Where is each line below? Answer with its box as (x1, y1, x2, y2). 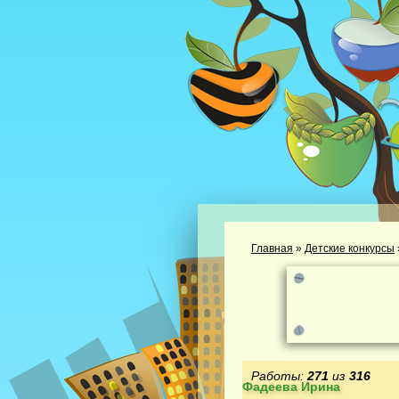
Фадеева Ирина (242, 379, 340, 394)
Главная (251, 242, 293, 255)
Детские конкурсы (305, 242, 395, 255)
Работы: (251, 369, 307, 383)
